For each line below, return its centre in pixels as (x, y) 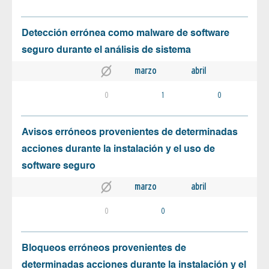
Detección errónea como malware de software (125, 33)
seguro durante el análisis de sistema (106, 50)
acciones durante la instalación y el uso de (118, 149)
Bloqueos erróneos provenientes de (104, 248)
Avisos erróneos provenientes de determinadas (130, 132)
